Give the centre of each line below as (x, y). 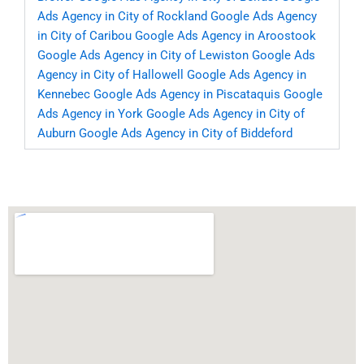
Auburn (56, 134)
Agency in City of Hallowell (110, 75)
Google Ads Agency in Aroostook (225, 36)
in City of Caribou (84, 36)
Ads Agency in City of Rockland (122, 17)
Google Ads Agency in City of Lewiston (143, 56)
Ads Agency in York (90, 114)
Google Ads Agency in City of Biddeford (186, 134)
